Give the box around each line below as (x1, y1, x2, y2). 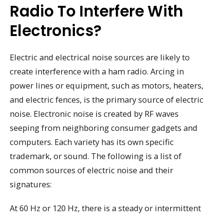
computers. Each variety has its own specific (10, 136, 174, 148)
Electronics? (10, 20, 102, 42)
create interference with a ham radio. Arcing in (10, 66, 184, 77)
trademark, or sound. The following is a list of (10, 150, 182, 162)
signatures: (10, 179, 52, 190)
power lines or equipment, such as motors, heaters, (10, 80, 203, 91)
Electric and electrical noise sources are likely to (10, 52, 190, 63)
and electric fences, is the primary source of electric (10, 94, 203, 106)
